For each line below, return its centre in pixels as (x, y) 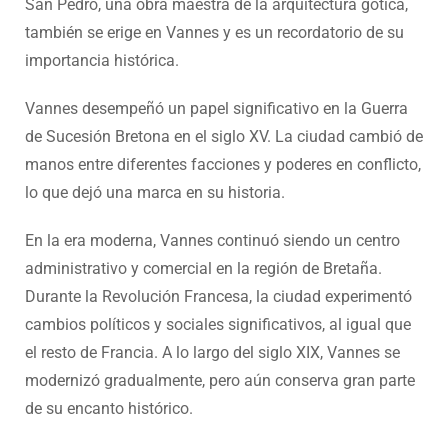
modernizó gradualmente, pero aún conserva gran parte (220, 380)
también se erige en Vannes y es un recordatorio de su (214, 32)
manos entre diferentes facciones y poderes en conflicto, (223, 164)
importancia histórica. (102, 60)
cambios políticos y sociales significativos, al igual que (218, 324)
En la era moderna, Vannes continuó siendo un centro (212, 240)
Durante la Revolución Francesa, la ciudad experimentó (218, 296)
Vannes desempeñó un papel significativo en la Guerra (216, 108)
